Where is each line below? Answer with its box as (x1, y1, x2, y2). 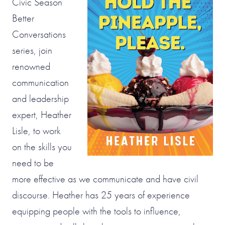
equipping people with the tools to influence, (12, 204, 181, 217)
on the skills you (12, 140, 72, 153)
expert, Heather (12, 107, 71, 121)
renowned (12, 59, 50, 73)
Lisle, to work (12, 124, 61, 137)
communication (12, 75, 69, 89)
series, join (12, 43, 52, 57)
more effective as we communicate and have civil (12, 172, 198, 185)
